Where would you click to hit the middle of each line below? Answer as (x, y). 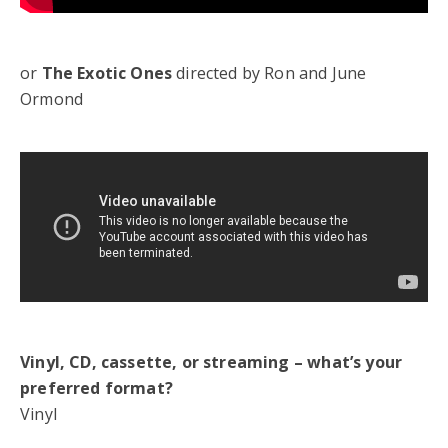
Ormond (52, 98)
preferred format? (96, 387)
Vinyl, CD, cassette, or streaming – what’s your (211, 361)
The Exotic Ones (107, 72)
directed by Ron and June (269, 72)
